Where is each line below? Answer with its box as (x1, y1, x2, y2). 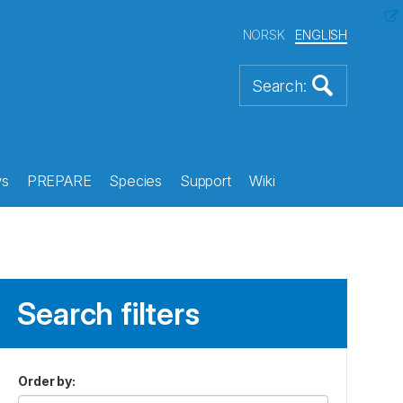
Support (180, 172, 231, 190)
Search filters (17, 295, 200, 332)
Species (109, 172, 163, 190)
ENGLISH (295, 27, 347, 42)
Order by (18, 373, 72, 389)
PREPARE (26, 172, 92, 190)
